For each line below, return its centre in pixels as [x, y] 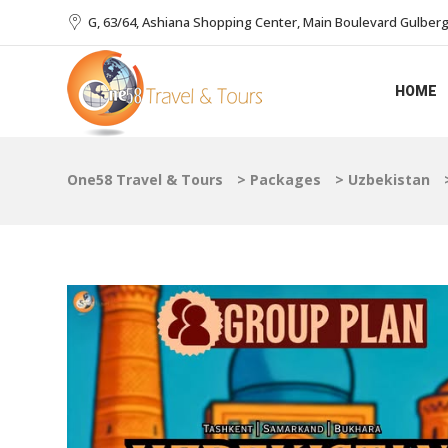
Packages [285, 179]
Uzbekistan [389, 179]
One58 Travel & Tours [145, 179]
